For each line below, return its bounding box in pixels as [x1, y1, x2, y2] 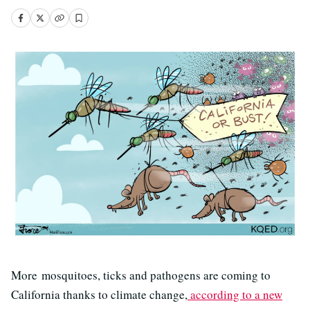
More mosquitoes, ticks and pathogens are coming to [11, 266, 271, 283]
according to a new [188, 286, 282, 302]
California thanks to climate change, [11, 286, 188, 302]
